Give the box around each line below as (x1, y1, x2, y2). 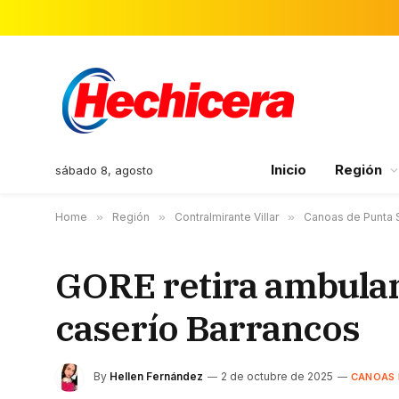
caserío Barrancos (55, 305, 360, 351)
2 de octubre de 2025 (221, 370, 333, 384)
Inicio (270, 161, 307, 178)
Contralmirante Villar (175, 210, 279, 224)
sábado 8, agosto (55, 162, 153, 177)
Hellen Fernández (110, 370, 203, 384)
